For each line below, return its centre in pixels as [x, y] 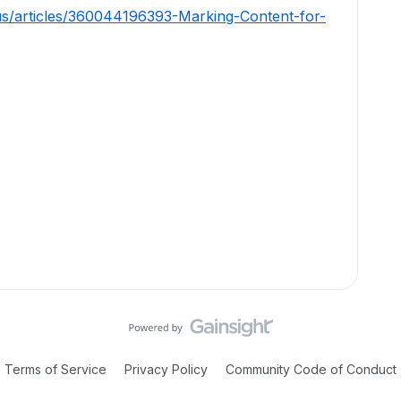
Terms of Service [55, 369]
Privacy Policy [166, 369]
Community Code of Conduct [311, 369]
